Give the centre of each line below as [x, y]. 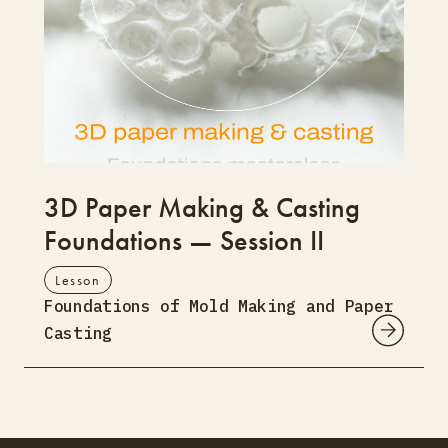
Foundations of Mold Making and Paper [219, 305]
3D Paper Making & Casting [202, 207]
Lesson [78, 279]
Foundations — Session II [184, 240]
